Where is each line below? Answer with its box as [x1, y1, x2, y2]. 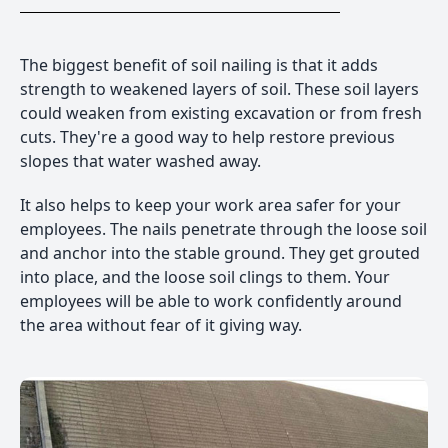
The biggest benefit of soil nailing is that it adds [20, 54, 378, 76]
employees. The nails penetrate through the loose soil [20, 218, 427, 240]
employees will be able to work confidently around [20, 290, 402, 312]
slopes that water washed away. [20, 150, 261, 172]
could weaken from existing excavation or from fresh [20, 102, 422, 124]
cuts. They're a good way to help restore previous [20, 126, 395, 148]
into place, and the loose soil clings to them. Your [20, 266, 390, 288]
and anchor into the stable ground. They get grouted [20, 242, 420, 264]
